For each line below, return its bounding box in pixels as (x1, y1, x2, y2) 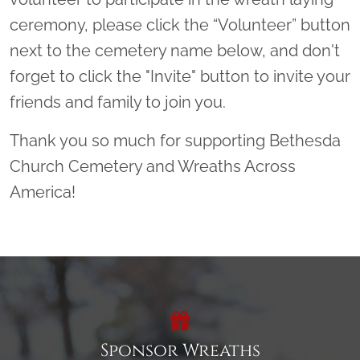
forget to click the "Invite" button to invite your (10, 67, 350, 86)
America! (10, 182, 76, 202)
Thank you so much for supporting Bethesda (10, 131, 341, 150)
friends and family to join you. (10, 92, 230, 112)
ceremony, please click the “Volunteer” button (10, 15, 350, 35)
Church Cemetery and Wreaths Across (10, 157, 296, 176)
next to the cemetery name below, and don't (10, 41, 340, 60)
